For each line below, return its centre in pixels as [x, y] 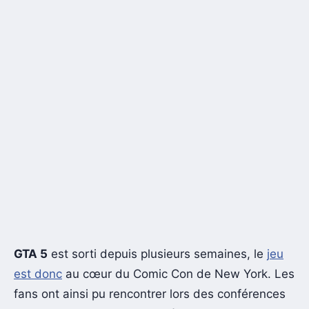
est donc [38, 273]
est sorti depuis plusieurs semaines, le [157, 253]
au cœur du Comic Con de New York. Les [178, 273]
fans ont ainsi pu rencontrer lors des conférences [150, 293]
